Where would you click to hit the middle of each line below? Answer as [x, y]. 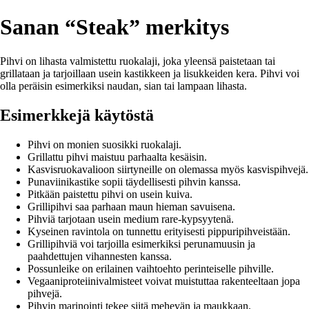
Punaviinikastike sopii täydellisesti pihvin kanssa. [134, 181]
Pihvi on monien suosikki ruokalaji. [104, 144]
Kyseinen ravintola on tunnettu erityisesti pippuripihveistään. [159, 231]
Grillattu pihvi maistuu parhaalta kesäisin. [117, 157]
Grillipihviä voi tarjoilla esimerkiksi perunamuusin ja [141, 243]
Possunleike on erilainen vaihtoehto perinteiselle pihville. [151, 268]
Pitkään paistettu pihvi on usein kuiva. [110, 194]
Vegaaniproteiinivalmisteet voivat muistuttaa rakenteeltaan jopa [164, 281]
